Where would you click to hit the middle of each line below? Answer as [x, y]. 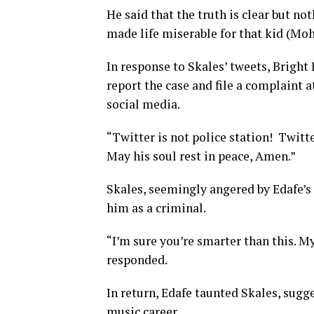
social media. [143, 104]
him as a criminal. [156, 208]
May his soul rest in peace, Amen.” [201, 156]
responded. [137, 260]
